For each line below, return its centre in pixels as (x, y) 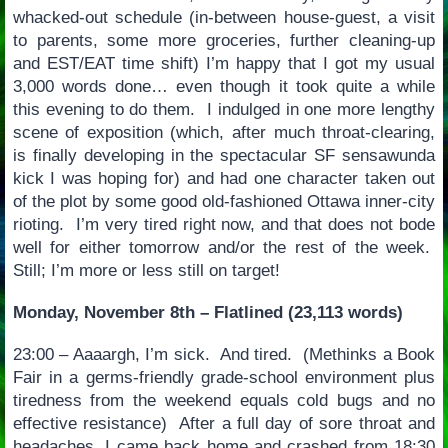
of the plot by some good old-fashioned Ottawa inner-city (224, 202)
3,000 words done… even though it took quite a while (224, 87)
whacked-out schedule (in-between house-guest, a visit (224, 18)
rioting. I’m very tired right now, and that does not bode (224, 225)
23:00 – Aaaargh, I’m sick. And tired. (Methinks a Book (224, 354)
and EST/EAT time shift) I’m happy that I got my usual (224, 64)
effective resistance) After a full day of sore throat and (224, 423)
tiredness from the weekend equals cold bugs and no (224, 400)
